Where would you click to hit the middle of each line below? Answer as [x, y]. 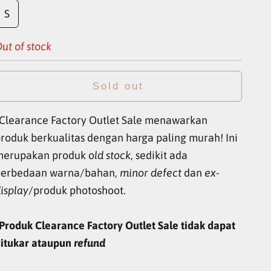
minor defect [151, 173]
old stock [110, 155]
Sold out [118, 86]
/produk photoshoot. [77, 191]
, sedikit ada [159, 155]
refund [90, 243]
